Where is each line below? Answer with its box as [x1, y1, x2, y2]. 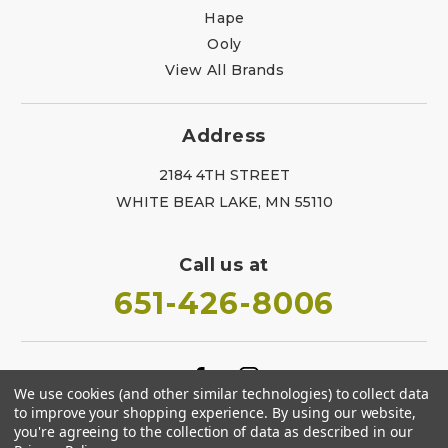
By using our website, [272, 403, 417, 422]
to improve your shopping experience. [14, 403, 273, 422]
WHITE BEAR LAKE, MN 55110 [115, 192, 333, 211]
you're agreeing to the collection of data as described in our [14, 422, 413, 441]
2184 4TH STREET [158, 165, 290, 184]
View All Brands [164, 60, 285, 79]
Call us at [179, 253, 269, 276]
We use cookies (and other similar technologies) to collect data [14, 384, 429, 403]
